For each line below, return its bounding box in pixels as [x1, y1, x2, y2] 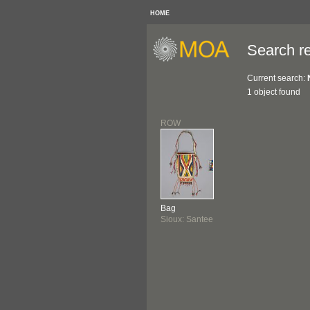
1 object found [247, 87, 300, 97]
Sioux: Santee [161, 215, 213, 224]
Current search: [247, 73, 307, 83]
